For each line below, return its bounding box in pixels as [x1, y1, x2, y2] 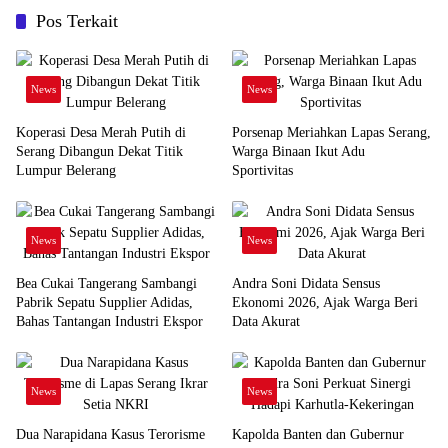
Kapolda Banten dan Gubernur [232, 427, 404, 443]
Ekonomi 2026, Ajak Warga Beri [232, 295, 418, 311]
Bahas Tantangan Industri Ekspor [16, 314, 203, 330]
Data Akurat [232, 314, 300, 330]
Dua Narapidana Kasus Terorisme [16, 427, 205, 443]
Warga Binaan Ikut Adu [232, 144, 365, 160]
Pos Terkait [36, 11, 118, 32]
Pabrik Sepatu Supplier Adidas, [16, 295, 193, 311]
